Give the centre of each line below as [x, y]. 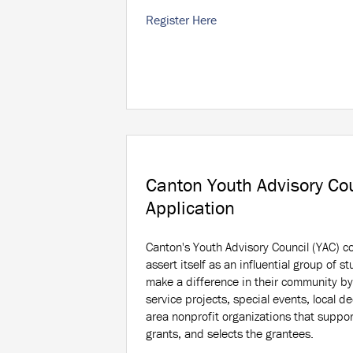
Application [190, 208]
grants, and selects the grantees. [230, 334]
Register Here [181, 20]
